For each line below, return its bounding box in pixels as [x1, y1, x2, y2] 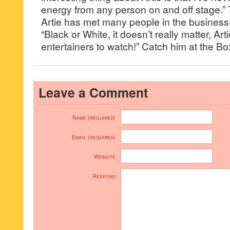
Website [94, 152, 116, 160]
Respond [92, 172, 116, 180]
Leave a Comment [39, 83, 148, 102]
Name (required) [72, 113, 116, 121]
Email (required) [72, 133, 116, 141]
